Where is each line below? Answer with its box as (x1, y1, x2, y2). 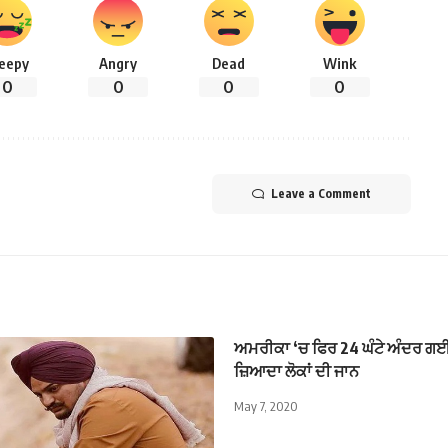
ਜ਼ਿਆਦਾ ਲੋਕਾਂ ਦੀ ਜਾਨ (234, 361, 359, 382)
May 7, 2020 (234, 398, 298, 415)
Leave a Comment (270, 186, 371, 202)
